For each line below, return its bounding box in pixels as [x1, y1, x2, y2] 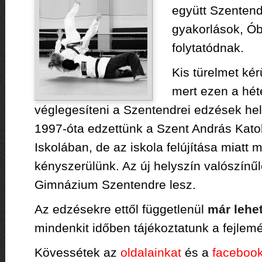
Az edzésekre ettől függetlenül [34, 202, 208, 216]
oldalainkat [120, 246, 181, 259]
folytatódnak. [171, 41, 244, 54]
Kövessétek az [34, 246, 120, 259]
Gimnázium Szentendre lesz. [34, 178, 196, 191]
